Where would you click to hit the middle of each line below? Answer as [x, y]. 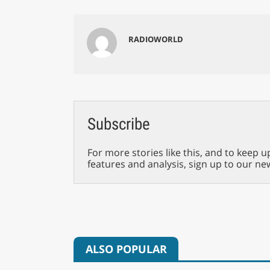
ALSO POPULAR [126, 249]
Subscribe [118, 124]
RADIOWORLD [156, 39]
